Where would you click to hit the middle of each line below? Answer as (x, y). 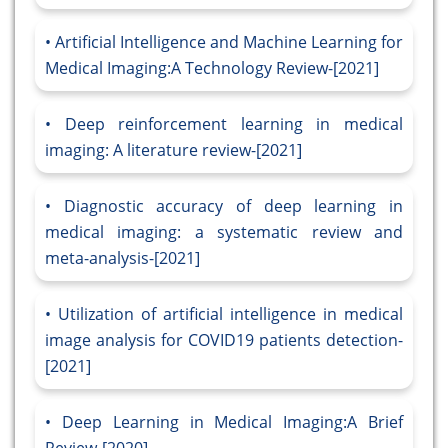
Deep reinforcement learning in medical (234, 124)
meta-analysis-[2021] (122, 258)
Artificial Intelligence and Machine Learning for (229, 42)
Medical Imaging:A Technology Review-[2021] (212, 68)
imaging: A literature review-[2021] (173, 150)
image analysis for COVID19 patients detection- (224, 340)
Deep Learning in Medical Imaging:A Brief (232, 422)
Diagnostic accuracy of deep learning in (233, 206)
